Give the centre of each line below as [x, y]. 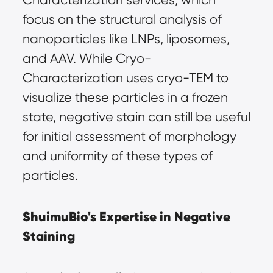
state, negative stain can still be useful [136, 117]
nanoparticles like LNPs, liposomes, [126, 39]
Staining [48, 236]
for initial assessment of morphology [129, 136]
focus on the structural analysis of [122, 19]
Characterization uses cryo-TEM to [125, 78]
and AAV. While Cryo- [87, 58]
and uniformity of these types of [117, 156]
